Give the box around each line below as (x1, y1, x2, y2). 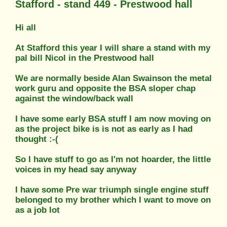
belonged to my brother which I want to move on (15, 195, 211, 205)
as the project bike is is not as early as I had (15, 124, 193, 134)
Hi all (15, 22, 36, 32)
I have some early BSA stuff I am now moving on (15, 113, 211, 124)
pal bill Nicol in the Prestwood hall (15, 53, 154, 63)
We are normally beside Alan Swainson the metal (15, 73, 212, 83)
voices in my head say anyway (15, 164, 136, 174)
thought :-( (15, 134, 58, 144)
